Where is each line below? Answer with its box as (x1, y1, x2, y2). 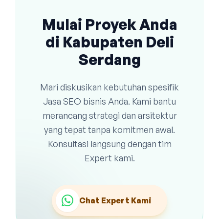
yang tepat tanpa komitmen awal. (44, 124, 175, 135)
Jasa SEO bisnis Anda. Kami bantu (43, 96, 176, 107)
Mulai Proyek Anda (42, 15, 177, 33)
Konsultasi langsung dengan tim (47, 138, 172, 149)
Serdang (78, 50, 141, 68)
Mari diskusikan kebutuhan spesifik (40, 82, 179, 92)
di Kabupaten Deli (45, 33, 174, 51)
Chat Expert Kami (79, 196, 152, 205)
